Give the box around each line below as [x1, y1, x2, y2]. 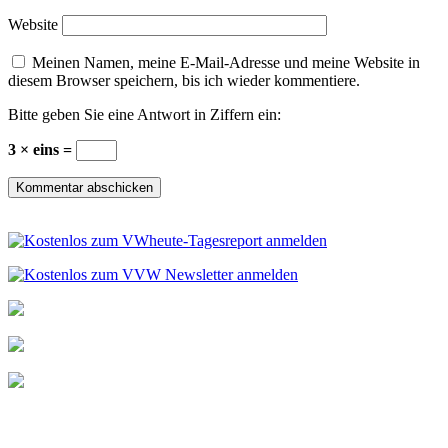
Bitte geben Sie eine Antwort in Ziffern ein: [8, 106, 281, 124]
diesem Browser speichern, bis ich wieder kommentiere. [8, 72, 360, 90]
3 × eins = [8, 141, 76, 159]
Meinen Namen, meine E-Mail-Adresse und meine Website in [32, 54, 420, 72]
